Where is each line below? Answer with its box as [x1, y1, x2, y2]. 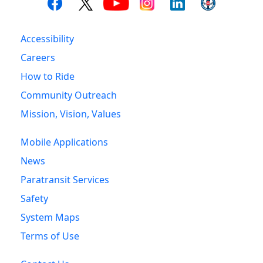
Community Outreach [21, 89, 117, 102]
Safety [21, 192, 48, 205]
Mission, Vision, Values [21, 107, 121, 121]
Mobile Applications [21, 136, 108, 149]
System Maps [21, 211, 80, 224]
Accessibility [21, 32, 74, 46]
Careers [21, 51, 55, 65]
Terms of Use [21, 230, 79, 243]
